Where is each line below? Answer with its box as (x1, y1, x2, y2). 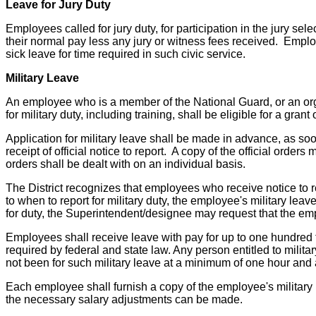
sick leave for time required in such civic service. (6, 48, 245, 61)
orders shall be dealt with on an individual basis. (6, 158, 245, 171)
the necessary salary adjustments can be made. (6, 293, 243, 306)
